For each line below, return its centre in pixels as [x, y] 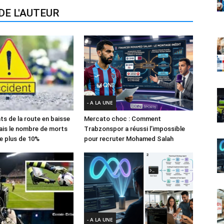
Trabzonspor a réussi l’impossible [134, 128]
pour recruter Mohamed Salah [129, 138]
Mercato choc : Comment [122, 118]
